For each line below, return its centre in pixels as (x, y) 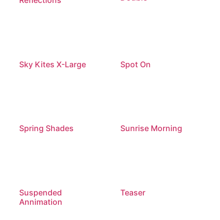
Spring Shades (47, 128)
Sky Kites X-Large (53, 64)
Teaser (133, 193)
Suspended (41, 193)
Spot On (135, 64)
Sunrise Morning (151, 128)
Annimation (41, 202)
